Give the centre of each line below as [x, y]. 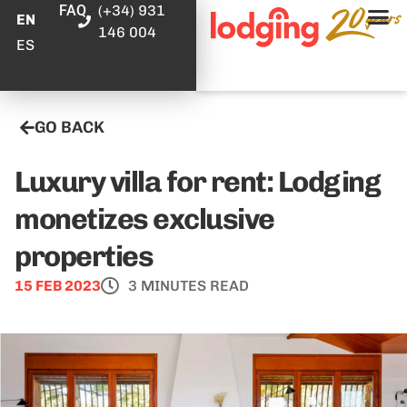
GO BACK [69, 127]
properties [84, 256]
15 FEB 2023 [58, 286]
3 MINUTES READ [189, 286]
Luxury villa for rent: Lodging [197, 182]
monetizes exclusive [144, 219]
